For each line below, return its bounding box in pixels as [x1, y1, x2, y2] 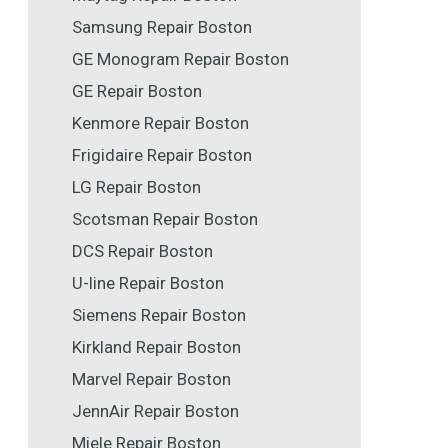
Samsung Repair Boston [72, 17, 252, 38]
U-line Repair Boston [72, 273, 224, 294]
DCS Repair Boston [72, 241, 213, 262]
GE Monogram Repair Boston [72, 49, 289, 70]
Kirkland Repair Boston [72, 337, 241, 358]
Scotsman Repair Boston [72, 209, 258, 230]
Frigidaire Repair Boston [72, 145, 252, 166]
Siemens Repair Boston [72, 305, 246, 326]
